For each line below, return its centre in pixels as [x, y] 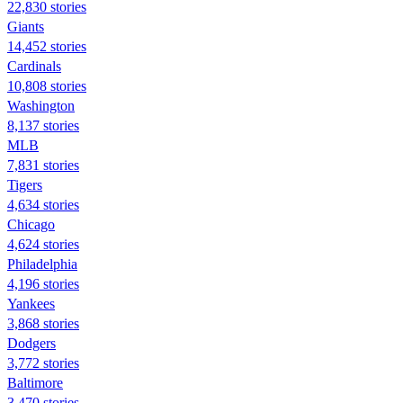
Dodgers [31, 343]
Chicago [31, 224]
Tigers [25, 184]
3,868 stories [43, 323]
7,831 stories [43, 165]
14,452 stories [47, 46]
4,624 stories [43, 244]
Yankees [31, 303]
